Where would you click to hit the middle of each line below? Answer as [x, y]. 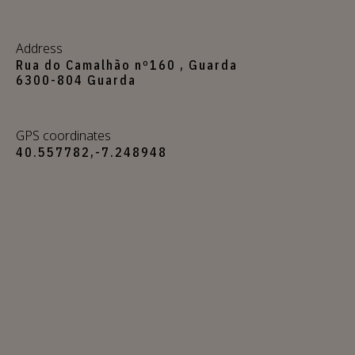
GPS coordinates [63, 135]
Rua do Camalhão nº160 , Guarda [127, 65]
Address [39, 48]
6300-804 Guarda [76, 80]
